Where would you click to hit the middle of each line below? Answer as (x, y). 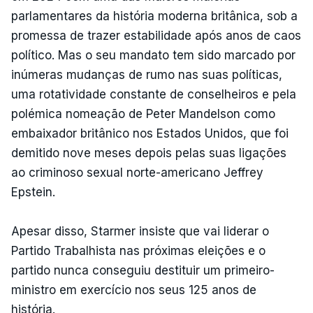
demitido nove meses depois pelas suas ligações (149, 153)
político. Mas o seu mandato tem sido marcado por (153, 55)
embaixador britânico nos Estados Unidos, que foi (150, 133)
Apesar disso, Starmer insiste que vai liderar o (140, 231)
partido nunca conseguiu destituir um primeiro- (143, 270)
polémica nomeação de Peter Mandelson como (143, 114)
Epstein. (33, 192)
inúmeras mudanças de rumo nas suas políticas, (147, 74)
